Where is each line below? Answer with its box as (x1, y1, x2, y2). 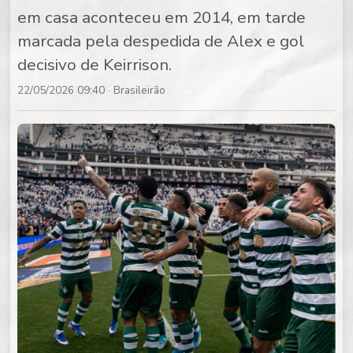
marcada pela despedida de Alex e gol (17, 30, 305, 53)
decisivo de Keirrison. (17, 54, 173, 76)
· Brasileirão (105, 83, 166, 98)
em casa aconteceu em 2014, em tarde (17, 6, 307, 29)
